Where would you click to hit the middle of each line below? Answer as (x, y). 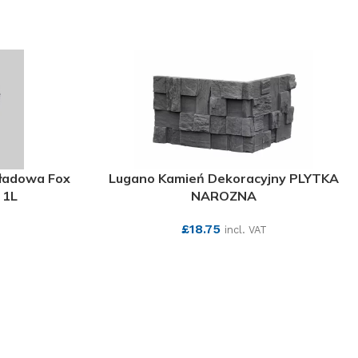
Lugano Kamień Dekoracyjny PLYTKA (224, 178)
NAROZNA (224, 196)
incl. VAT (245, 230)
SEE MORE (224, 255)
